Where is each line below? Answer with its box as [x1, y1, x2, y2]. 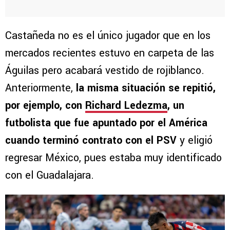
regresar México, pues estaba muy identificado [5, 150, 222, 166]
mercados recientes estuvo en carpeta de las [5, 46, 214, 61]
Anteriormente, [5, 81, 76, 96]
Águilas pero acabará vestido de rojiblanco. [5, 63, 204, 79]
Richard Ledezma [85, 98, 167, 113]
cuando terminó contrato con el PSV [5, 133, 177, 148]
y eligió [177, 133, 213, 148]
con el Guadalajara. [5, 168, 94, 183]
